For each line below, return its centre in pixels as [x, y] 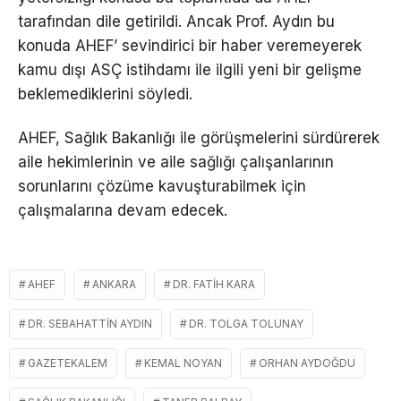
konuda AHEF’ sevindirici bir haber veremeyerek [190, 46]
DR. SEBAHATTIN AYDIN [90, 324]
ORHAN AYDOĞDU [307, 363]
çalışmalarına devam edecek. [123, 211]
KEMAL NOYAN [183, 363]
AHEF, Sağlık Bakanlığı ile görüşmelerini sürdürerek [199, 138]
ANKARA [114, 285]
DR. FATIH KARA [214, 285]
